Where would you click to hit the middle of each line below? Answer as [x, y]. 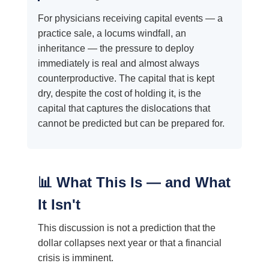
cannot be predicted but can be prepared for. [131, 124]
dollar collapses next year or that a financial [129, 243]
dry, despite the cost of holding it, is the [119, 94]
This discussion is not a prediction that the [126, 228]
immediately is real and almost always [118, 64]
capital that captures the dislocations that [124, 109]
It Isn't [59, 205]
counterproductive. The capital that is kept [126, 79]
